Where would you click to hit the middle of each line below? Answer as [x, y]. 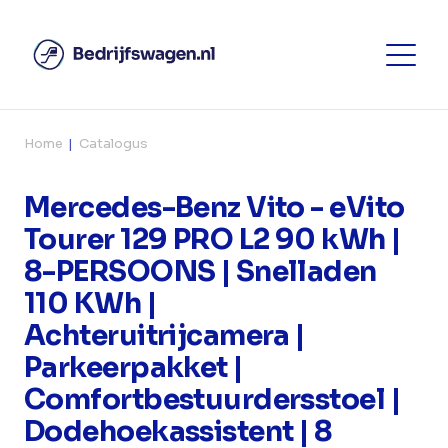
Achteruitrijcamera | [164, 335]
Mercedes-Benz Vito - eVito [214, 207]
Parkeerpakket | [133, 367]
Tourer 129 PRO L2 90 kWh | [212, 239]
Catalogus [113, 143]
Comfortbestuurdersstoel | [212, 399]
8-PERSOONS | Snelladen [200, 271]
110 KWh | [90, 303]
